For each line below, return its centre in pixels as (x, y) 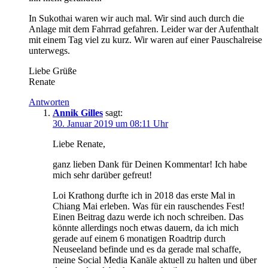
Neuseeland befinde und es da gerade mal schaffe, (147, 249)
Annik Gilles (78, 113)
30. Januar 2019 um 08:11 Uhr (110, 124)
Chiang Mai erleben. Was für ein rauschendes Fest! (149, 206)
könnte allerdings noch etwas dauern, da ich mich (146, 228)
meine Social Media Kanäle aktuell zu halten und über (155, 260)
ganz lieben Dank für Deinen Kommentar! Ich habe (150, 165)
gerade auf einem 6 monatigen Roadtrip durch (139, 239)
